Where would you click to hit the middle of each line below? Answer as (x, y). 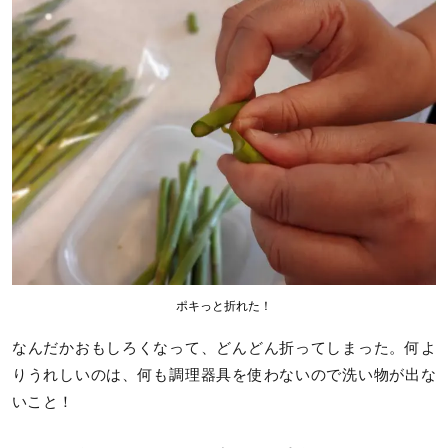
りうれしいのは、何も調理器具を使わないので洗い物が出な (224, 375)
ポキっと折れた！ (224, 306)
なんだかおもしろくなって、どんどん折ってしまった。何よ (224, 348)
